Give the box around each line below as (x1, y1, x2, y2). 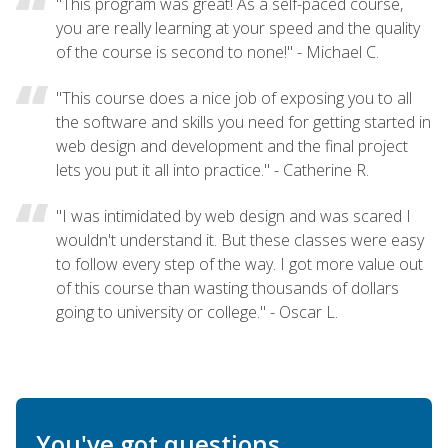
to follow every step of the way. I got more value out (56, 252, 423, 275)
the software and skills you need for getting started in (56, 110, 431, 133)
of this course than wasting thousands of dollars (56, 276, 399, 299)
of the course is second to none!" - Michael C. (56, 40, 379, 63)
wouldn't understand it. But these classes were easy (56, 228, 424, 251)
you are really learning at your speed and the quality (56, 16, 420, 39)
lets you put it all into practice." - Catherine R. (56, 158, 369, 181)
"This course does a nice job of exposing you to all (56, 86, 412, 109)
